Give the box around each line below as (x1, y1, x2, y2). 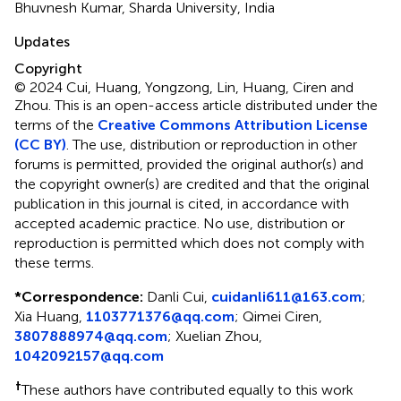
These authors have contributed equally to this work (21, 380, 354, 398)
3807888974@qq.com (14, 327, 167, 345)
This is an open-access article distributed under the (55, 96, 378, 114)
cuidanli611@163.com (211, 287, 362, 305)
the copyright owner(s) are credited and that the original (14, 175, 370, 192)
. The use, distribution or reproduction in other (66, 135, 357, 153)
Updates (14, 32, 70, 50)
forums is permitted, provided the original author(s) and (14, 155, 363, 173)
